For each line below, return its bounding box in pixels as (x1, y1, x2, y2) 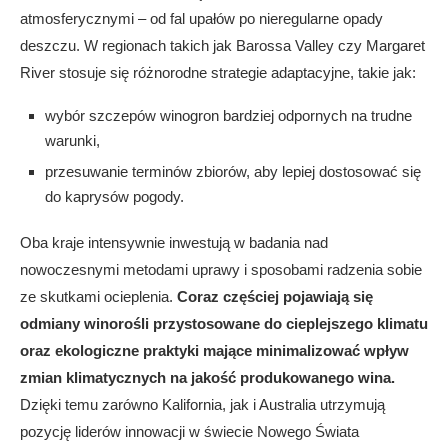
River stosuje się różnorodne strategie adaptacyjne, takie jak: (20, 64, 416, 81)
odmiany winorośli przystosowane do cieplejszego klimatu (20, 315, 428, 332)
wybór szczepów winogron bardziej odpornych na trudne (45, 107, 412, 124)
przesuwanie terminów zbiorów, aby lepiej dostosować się (45, 163, 421, 180)
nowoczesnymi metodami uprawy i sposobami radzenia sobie (20, 261, 422, 278)
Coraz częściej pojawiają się (177, 288, 373, 305)
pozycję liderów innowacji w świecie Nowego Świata (20, 423, 359, 440)
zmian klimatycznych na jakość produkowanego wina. (20, 369, 395, 386)
